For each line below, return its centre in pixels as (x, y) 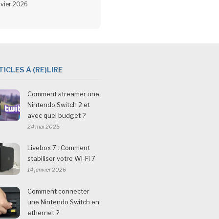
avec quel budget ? (57, 115)
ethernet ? (44, 212)
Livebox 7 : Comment (59, 147)
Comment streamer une (64, 94)
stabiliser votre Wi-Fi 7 (62, 158)
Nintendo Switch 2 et (59, 104)
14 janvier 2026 (47, 169)
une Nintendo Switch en (64, 202)
